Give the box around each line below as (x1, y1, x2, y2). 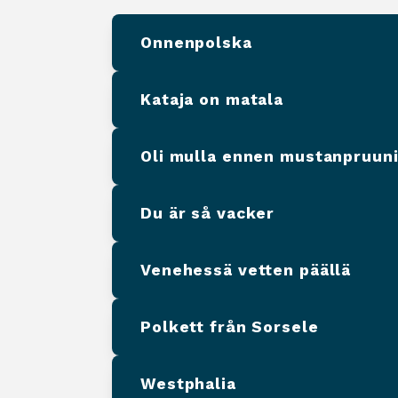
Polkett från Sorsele (140, 318, 319, 336)
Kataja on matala (140, 91, 284, 108)
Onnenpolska (140, 34, 252, 52)
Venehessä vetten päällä (140, 261, 352, 279)
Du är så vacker (140, 204, 275, 222)
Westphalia (140, 375, 236, 393)
